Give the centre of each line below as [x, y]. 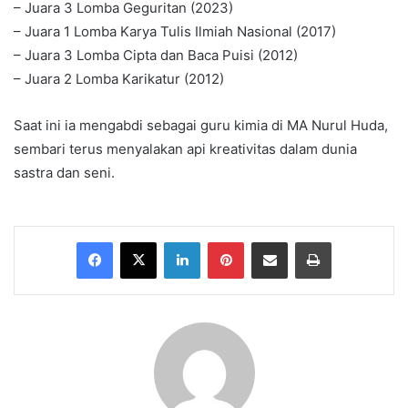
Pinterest [269, 242]
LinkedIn [223, 242]
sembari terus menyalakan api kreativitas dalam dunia [185, 149]
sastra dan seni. [64, 173]
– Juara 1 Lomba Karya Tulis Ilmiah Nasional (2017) [175, 32]
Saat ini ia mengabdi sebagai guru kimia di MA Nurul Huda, [201, 126]
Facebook [140, 242]
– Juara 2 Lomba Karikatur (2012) [119, 79]
